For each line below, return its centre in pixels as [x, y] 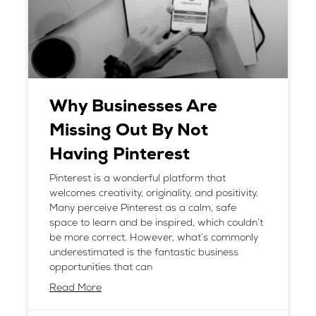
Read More [75, 288]
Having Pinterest [120, 155]
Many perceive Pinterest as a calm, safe [143, 208]
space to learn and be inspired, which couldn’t [156, 223]
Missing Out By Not [129, 131]
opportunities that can [101, 268]
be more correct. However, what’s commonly [154, 238]
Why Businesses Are [133, 107]
